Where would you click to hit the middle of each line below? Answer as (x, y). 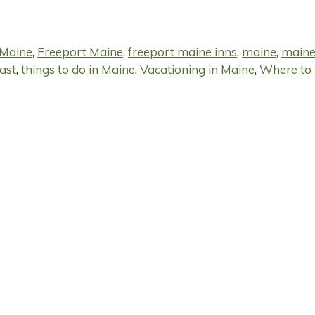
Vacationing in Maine (197, 70)
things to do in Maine (78, 70)
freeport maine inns (182, 52)
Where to (285, 70)
